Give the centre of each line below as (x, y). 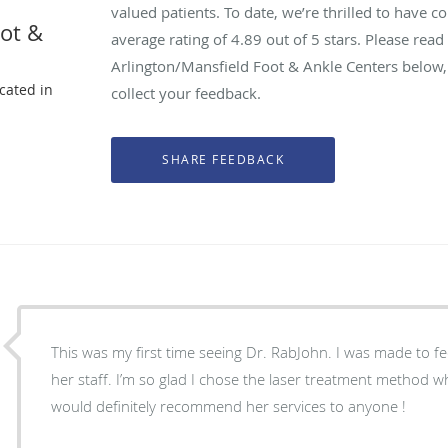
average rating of (171, 38)
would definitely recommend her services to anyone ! (229, 405)
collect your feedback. (186, 92)
